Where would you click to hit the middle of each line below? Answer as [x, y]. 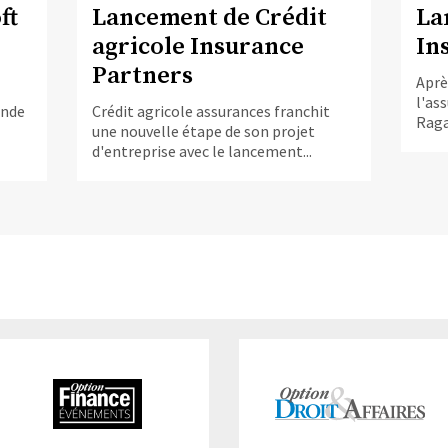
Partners [143, 75]
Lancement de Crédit [210, 17]
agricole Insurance [198, 46]
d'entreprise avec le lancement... [202, 150]
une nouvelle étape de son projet [204, 130]
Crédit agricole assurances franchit [211, 110]
